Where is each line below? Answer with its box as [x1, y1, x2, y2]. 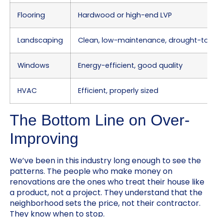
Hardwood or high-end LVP [78, 10, 172, 20]
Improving [10, 130, 78, 148]
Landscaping [17, 35, 63, 46]
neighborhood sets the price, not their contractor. [10, 198, 201, 209]
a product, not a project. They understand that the [10, 187, 202, 199]
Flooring [17, 10, 45, 20]
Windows [17, 61, 49, 71]
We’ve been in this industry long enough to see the [10, 155, 201, 167]
